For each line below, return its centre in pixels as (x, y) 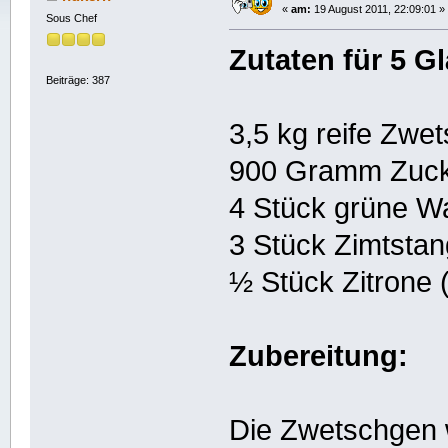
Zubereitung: (319, 356)
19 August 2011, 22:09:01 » (377, 9)
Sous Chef (71, 18)
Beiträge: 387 (77, 79)
